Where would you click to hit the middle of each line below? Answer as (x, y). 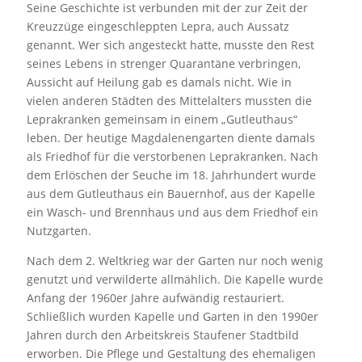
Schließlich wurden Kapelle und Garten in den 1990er (173, 316)
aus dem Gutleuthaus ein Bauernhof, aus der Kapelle (171, 194)
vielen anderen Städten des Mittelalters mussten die (169, 101)
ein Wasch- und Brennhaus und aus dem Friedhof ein (173, 212)
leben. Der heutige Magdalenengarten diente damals (171, 138)
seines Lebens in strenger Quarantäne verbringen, (164, 63)
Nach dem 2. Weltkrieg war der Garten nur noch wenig (175, 261)
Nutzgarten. (59, 231)
